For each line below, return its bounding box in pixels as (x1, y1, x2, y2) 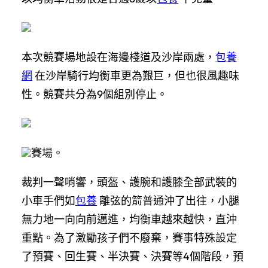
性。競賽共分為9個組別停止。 (22, 87, 167, 101)
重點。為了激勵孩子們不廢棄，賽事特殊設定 (22, 230, 237, 245)
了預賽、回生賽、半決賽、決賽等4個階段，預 (22, 249, 243, 263)
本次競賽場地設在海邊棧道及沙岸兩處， (22, 50, 215, 64)
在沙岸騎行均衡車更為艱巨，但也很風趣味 (32, 68, 239, 83)
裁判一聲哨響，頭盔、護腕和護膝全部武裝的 (22, 175, 237, 189)
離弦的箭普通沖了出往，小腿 (97, 193, 239, 208)
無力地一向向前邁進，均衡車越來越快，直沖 (22, 212, 237, 226)
